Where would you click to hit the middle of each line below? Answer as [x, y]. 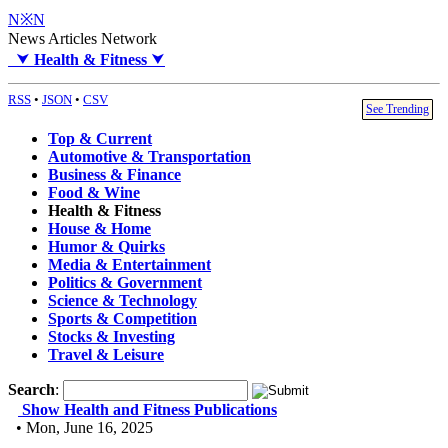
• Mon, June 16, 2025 [80, 428]
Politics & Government [125, 283]
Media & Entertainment [129, 265]
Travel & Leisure [106, 355]
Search [31, 390]
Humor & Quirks [106, 247]
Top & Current [100, 139]
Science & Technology [122, 301]
